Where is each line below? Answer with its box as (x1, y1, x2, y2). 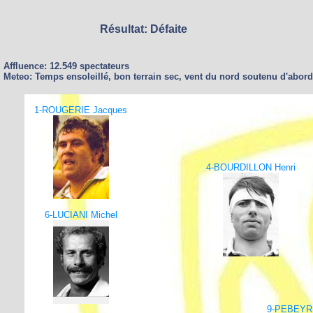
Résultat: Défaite (100, 23, 187, 35)
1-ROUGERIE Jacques (34, 105, 127, 115)
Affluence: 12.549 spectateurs (3, 61, 129, 71)
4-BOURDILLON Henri (205, 162, 296, 173)
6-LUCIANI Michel (44, 210, 117, 220)
